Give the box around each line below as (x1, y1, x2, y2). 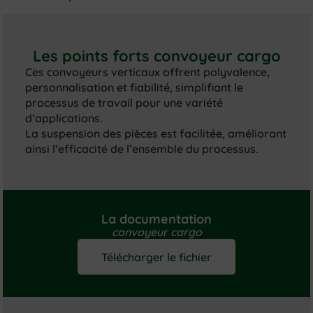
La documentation (101, 210, 212, 226)
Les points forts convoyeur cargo (32, 45, 281, 66)
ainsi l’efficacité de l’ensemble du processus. (25, 141, 259, 156)
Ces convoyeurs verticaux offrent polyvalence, (25, 64, 270, 79)
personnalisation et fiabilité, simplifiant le (25, 80, 244, 94)
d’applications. (25, 110, 103, 125)
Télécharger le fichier (101, 249, 212, 264)
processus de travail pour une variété (25, 95, 224, 110)
